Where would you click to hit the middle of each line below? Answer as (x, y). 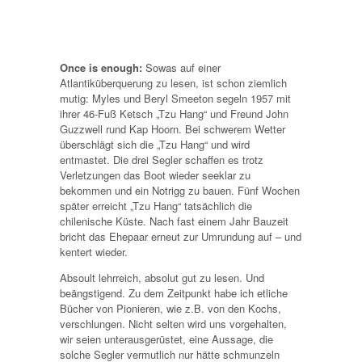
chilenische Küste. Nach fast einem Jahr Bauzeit (174, 221)
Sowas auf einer (181, 67)
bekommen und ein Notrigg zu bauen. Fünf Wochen (180, 190)
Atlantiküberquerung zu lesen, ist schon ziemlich (173, 82)
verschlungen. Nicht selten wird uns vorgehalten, (173, 323)
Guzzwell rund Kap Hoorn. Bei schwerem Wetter (173, 128)
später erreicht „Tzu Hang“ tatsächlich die (156, 205)
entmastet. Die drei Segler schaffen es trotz (162, 159)
